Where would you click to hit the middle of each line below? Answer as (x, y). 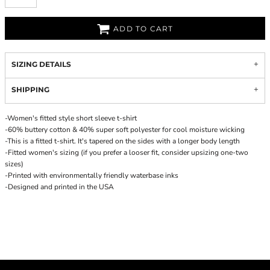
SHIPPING (30, 89)
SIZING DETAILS (41, 64)
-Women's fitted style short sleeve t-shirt (71, 118)
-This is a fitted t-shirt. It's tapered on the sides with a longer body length (122, 141)
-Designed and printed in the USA (59, 187)
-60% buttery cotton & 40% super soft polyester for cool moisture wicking (125, 130)
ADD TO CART (143, 29)
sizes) (14, 164)
